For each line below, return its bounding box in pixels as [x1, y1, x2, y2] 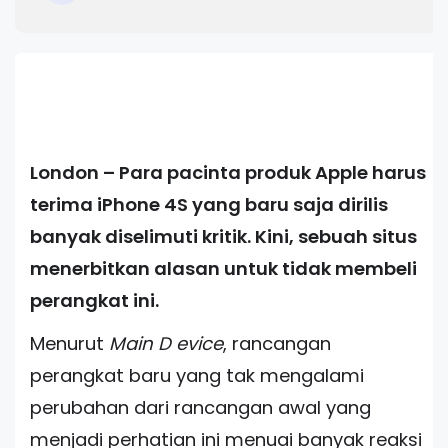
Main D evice [109, 331, 223, 357]
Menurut [30, 331, 109, 357]
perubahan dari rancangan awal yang [30, 395, 371, 421]
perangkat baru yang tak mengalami [30, 363, 364, 389]
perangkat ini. [30, 288, 159, 313]
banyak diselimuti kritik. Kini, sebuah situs [30, 224, 417, 249]
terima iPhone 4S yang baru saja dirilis [30, 192, 388, 217]
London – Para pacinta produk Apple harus [30, 160, 426, 185]
